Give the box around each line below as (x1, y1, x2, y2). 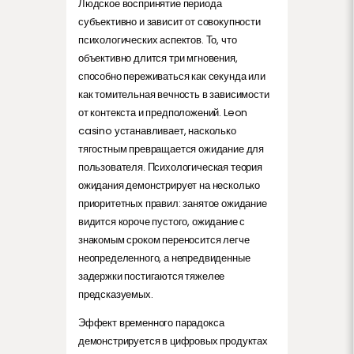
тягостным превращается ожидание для (78, 141, 265, 156)
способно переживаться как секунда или (78, 68, 265, 84)
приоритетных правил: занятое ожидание (78, 195, 267, 211)
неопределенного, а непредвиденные (78, 250, 250, 265)
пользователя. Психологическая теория (78, 159, 262, 175)
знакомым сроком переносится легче (78, 232, 250, 247)
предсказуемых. (78, 286, 153, 302)
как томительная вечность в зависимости (78, 86, 269, 102)
